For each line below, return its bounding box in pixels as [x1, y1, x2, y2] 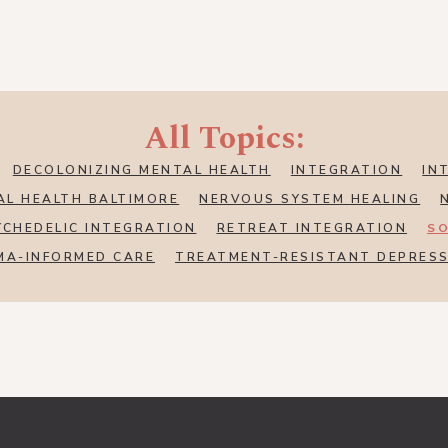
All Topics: [143, 114, 305, 164]
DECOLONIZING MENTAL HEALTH [12, 162, 271, 179]
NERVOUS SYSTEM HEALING [199, 191, 421, 208]
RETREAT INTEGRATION [216, 220, 407, 237]
